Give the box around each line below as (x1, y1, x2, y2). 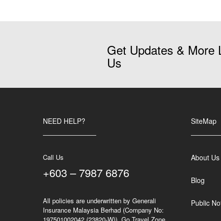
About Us (191, 152, 220, 162)
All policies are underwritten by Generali (43, 195, 156, 205)
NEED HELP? (43, 115, 85, 126)
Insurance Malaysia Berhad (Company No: (43, 205, 164, 215)
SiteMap (191, 115, 217, 126)
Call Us (43, 152, 64, 162)
